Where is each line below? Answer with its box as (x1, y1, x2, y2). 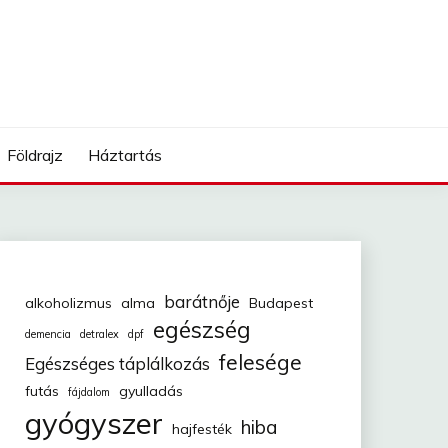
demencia (24, 327, 71, 341)
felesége (218, 349, 302, 375)
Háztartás (88, 145, 163, 165)
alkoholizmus (24, 294, 112, 312)
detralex (79, 327, 119, 341)
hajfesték (171, 420, 232, 438)
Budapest (248, 294, 313, 312)
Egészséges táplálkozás (24, 353, 210, 374)
